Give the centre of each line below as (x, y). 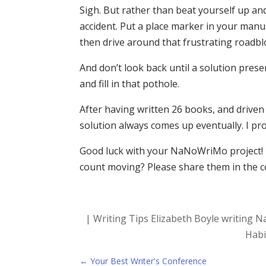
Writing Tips (121, 219)
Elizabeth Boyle (185, 219)
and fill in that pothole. (130, 83)
